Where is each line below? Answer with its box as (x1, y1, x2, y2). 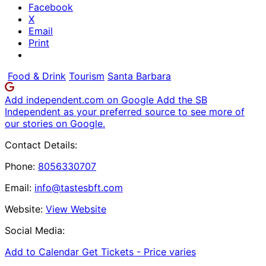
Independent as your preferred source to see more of (5, 105, 245, 118)
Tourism (69, 69, 104, 82)
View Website (46, 202, 106, 215)
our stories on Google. (5, 117, 105, 129)
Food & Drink (8, 69, 66, 82)
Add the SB (157, 93, 207, 106)
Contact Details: (5, 138, 77, 151)
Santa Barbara (107, 69, 171, 82)
